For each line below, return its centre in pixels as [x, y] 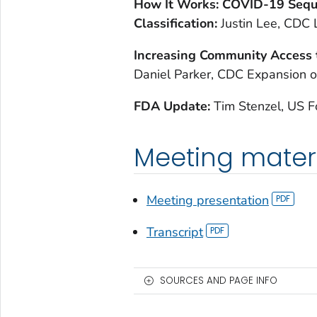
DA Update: [177, 106]
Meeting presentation [207, 200]
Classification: [177, 23]
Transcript [174, 232]
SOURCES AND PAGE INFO [218, 280]
